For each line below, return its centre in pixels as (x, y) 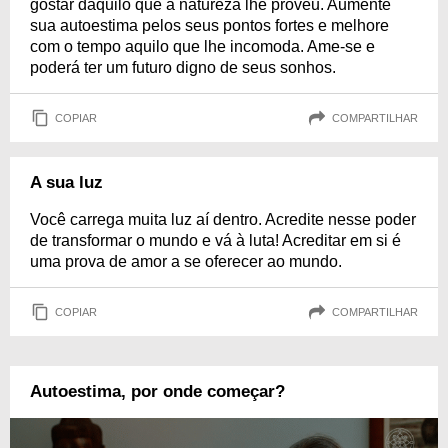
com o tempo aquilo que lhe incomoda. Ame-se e (202, 47)
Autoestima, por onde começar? (157, 392)
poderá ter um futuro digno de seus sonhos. (183, 68)
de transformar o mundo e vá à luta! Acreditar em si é (215, 241)
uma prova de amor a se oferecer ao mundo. (186, 262)
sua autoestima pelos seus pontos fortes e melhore (209, 26)
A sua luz (66, 183)
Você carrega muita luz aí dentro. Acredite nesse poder (223, 220)
